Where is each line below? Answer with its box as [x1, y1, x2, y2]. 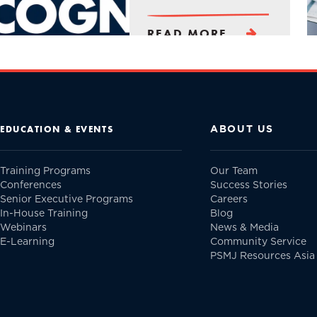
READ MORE [147, 26, 228, 41]
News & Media [210, 220, 279, 235]
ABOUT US [210, 122, 274, 137]
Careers [210, 192, 248, 207]
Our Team [210, 163, 258, 178]
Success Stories [210, 178, 288, 192]
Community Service [210, 234, 307, 249]
